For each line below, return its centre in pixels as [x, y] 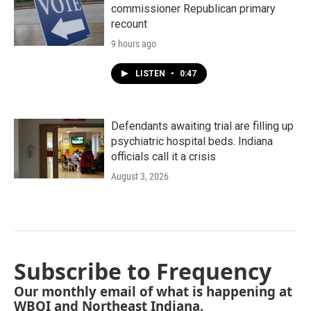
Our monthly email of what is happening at [153, 292]
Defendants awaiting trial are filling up [202, 126]
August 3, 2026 [140, 177]
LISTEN [151, 74]
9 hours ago [134, 44]
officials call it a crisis [163, 157]
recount [129, 24]
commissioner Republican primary [193, 9]
